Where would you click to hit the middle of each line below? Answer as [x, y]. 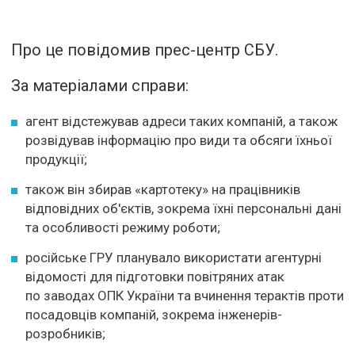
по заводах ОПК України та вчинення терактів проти [185, 295]
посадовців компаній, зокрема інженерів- [154, 314]
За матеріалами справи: [100, 85]
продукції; [56, 159]
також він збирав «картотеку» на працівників [163, 189]
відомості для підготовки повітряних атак [155, 276]
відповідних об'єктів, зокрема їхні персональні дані [183, 208]
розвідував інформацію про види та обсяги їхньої [179, 140]
